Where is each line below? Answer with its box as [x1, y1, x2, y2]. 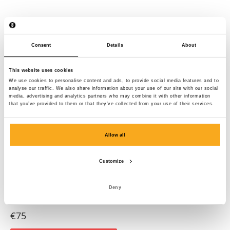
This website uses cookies [9, 68, 73, 73]
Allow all [104, 132, 126, 138]
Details [107, 43, 123, 48]
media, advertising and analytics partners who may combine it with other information [9, 93, 210, 99]
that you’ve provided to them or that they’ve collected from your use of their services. [9, 101, 214, 106]
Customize [99, 158, 124, 164]
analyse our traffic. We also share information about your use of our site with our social [9, 85, 218, 91]
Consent [31, 43, 51, 48]
